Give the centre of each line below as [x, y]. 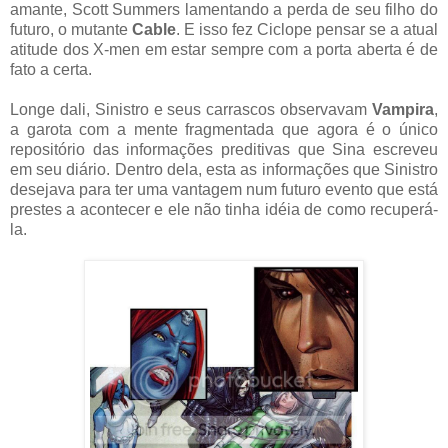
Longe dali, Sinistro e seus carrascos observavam [191, 109]
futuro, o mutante [71, 29]
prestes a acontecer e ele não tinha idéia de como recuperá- [224, 209]
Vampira [403, 109]
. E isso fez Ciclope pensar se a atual [307, 29]
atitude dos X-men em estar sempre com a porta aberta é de [224, 49]
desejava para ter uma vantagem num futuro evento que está [224, 189]
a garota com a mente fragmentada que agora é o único [224, 129]
